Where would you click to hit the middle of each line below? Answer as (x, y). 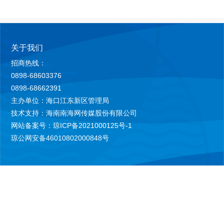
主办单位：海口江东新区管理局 (60, 101)
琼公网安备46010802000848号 (60, 138)
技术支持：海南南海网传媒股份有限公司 (74, 113)
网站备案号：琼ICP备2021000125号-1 (72, 126)
